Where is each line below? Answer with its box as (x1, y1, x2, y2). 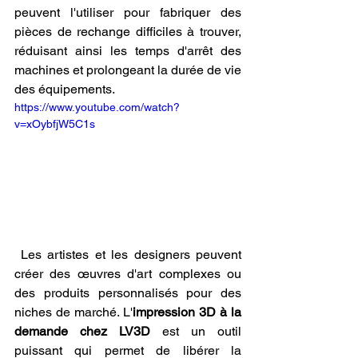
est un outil (150, 324, 241, 340)
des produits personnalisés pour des (14, 285, 241, 301)
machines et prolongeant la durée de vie (14, 62, 241, 78)
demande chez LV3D (14, 324, 150, 340)
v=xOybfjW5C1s (14, 117, 95, 130)
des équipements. (14, 81, 115, 97)
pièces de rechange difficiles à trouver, (14, 23, 241, 39)
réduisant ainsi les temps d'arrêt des (14, 42, 241, 58)
